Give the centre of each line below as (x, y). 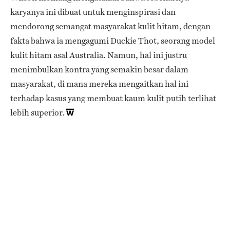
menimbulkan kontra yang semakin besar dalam (99, 69)
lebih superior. (37, 112)
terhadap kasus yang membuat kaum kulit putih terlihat (113, 98)
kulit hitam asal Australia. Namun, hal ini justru (99, 55)
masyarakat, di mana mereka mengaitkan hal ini (99, 84)
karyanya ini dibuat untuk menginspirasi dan (93, 12)
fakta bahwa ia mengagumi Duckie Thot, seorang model (113, 41)
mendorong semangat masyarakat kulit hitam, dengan (110, 26)
